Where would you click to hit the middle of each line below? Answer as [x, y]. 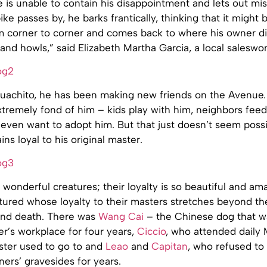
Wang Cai [121, 216]
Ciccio [151, 231]
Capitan [170, 246]
